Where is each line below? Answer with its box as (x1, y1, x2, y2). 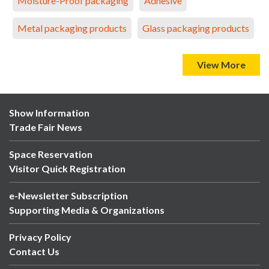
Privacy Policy (9, 231, 71, 243)
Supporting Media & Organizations (9, 204, 165, 216)
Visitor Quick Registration (9, 163, 125, 174)
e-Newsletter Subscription (9, 190, 128, 201)
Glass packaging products (142, 22, 249, 34)
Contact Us (9, 246, 59, 257)
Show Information (9, 107, 89, 118)
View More (197, 59, 246, 70)
